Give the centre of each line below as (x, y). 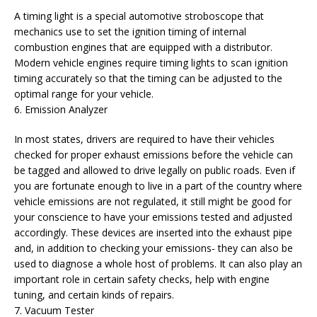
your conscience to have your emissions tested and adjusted (153, 217)
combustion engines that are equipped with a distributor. (143, 47)
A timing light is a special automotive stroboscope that (139, 16)
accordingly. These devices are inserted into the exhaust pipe (153, 232)
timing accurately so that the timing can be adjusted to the (148, 78)
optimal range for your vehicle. (84, 94)
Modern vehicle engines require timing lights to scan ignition (151, 63)
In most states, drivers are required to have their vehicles (144, 139)
